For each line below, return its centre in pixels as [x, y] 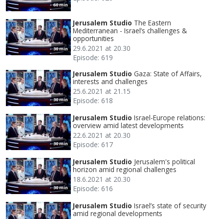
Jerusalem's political [164, 161]
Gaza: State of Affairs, [168, 73]
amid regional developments [118, 213]
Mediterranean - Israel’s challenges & [130, 30]
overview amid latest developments [128, 125]
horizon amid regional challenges [125, 169]
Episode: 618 [93, 100]
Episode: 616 [93, 188]
